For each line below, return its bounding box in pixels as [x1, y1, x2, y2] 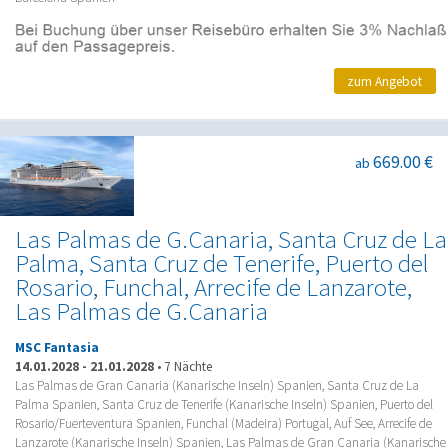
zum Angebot [347, 72, 423, 90]
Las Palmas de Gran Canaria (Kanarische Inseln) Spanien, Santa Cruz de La [15, 377, 419, 395]
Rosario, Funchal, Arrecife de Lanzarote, [15, 272, 412, 304]
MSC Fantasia [15, 339, 99, 357]
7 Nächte [164, 358, 212, 376]
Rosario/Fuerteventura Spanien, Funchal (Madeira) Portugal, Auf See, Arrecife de [15, 415, 432, 433]
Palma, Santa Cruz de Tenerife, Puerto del [15, 248, 429, 280]
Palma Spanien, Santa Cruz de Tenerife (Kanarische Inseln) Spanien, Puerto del [15, 396, 433, 414]
